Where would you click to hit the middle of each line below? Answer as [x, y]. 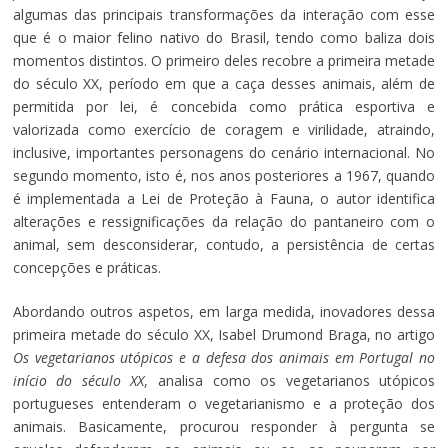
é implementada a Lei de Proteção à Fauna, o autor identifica [224, 198]
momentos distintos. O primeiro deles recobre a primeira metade [224, 60]
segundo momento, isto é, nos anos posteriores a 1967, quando [224, 175]
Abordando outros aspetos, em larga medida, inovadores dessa [224, 311]
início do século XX [78, 380]
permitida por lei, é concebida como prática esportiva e [224, 106]
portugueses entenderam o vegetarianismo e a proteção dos [224, 403]
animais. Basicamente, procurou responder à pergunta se [224, 426]
